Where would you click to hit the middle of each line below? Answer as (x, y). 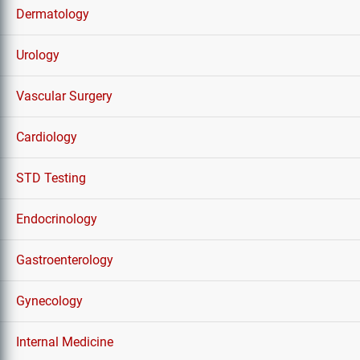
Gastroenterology (65, 260)
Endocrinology (57, 219)
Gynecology (49, 301)
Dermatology (53, 14)
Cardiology (47, 137)
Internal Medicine (65, 342)
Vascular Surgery (64, 96)
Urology (38, 55)
